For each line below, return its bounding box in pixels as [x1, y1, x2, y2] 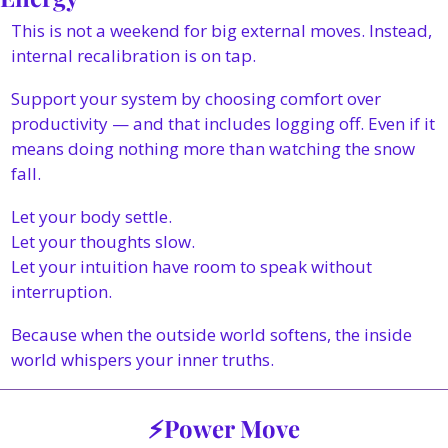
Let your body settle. [11, 205, 172, 228]
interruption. [11, 280, 112, 303]
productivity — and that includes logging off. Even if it [11, 112, 435, 135]
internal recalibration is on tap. [11, 44, 256, 67]
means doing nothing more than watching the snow [11, 137, 415, 160]
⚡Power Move [148, 412, 300, 444]
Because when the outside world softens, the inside [11, 323, 412, 346]
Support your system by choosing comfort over [11, 87, 381, 110]
